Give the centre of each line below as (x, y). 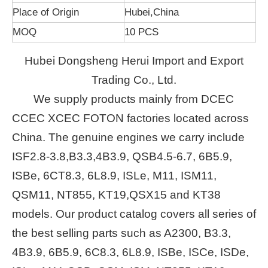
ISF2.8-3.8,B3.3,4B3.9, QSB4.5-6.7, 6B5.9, (122, 156)
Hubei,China (152, 12)
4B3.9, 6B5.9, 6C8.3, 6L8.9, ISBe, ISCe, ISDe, (130, 252)
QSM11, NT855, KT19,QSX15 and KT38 (116, 195)
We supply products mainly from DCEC (134, 99)
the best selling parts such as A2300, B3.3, (121, 233)
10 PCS (141, 32)
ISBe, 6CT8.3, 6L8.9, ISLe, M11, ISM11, (114, 176)
